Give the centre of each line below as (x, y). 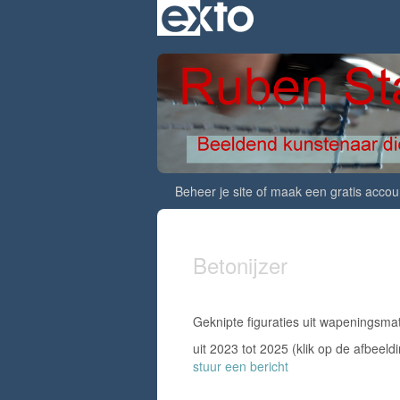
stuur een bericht (241, 367)
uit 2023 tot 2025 (242, 349)
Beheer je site (214, 192)
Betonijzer (240, 265)
